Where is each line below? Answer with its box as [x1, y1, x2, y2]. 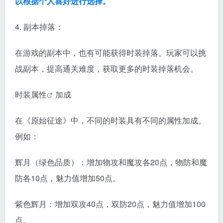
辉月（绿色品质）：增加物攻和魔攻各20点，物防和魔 [15, 156, 207, 168]
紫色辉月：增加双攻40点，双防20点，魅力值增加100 [15, 198, 206, 210]
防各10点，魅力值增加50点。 [15, 172, 120, 184]
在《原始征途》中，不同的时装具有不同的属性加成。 [15, 114, 206, 126]
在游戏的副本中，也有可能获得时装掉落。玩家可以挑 [15, 47, 206, 58]
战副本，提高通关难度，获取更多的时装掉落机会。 [15, 63, 198, 74]
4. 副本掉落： [15, 21, 63, 32]
